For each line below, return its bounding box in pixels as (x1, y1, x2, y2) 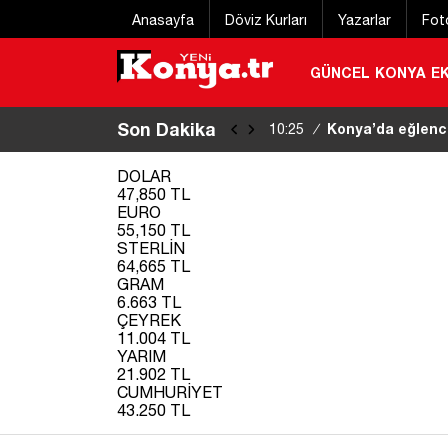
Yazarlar (338, 12, 391, 28)
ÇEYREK (117, 310, 181, 329)
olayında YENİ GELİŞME (269, 163, 441, 181)
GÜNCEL (309, 63, 370, 81)
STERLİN (117, 238, 185, 257)
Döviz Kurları (225, 12, 307, 28)
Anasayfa (132, 12, 194, 28)
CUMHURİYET (117, 382, 223, 401)
